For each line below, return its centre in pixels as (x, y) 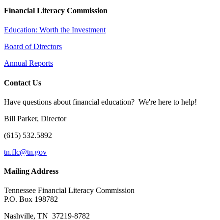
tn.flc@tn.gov (25, 152)
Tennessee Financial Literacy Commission (69, 191)
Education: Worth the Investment (55, 30)
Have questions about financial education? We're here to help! (100, 102)
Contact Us (23, 82)
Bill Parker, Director (35, 118)
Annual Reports (28, 63)
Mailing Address (31, 171)
